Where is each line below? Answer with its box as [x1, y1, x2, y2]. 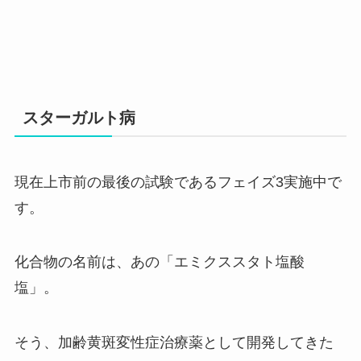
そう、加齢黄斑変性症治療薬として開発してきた [14, 334, 334, 351]
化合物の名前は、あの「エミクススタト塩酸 [14, 254, 305, 271]
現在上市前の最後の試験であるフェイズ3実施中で [14, 173, 342, 190]
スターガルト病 [22, 109, 135, 127]
